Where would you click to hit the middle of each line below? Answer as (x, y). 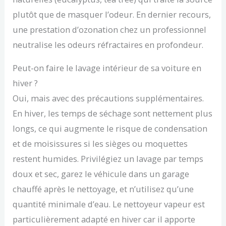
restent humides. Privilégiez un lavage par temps (108, 158)
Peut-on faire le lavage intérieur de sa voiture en (107, 68)
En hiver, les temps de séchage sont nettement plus (113, 113)
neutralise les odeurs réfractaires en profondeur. (108, 44)
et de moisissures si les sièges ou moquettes (100, 143)
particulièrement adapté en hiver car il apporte (104, 219)
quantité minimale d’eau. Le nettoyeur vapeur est (109, 204)
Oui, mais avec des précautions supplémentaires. (108, 98)
